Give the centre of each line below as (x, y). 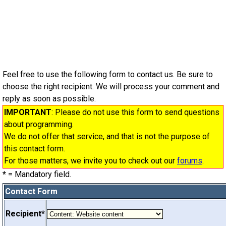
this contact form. (35, 149)
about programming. (39, 124)
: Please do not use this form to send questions (135, 112)
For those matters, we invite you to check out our (91, 161)
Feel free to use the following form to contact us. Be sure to (108, 74)
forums (190, 161)
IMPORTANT (28, 112)
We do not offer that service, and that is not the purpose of (107, 136)
